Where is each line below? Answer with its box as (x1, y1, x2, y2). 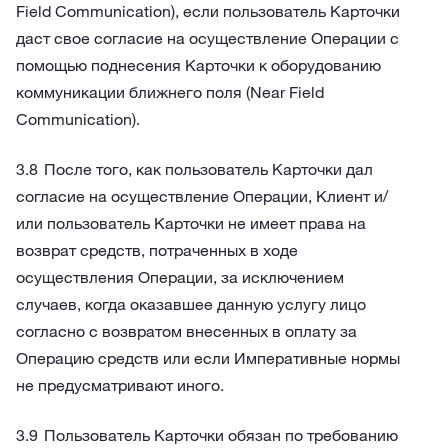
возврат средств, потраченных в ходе (16, 240, 298, 260)
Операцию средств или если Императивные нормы (16, 348, 400, 368)
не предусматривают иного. (16, 375, 224, 395)
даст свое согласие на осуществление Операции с (16, 28, 399, 48)
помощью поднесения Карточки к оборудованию (16, 55, 381, 75)
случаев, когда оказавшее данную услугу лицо (16, 294, 366, 314)
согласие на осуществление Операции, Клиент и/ (16, 186, 388, 206)
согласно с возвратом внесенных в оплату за (16, 321, 357, 341)
